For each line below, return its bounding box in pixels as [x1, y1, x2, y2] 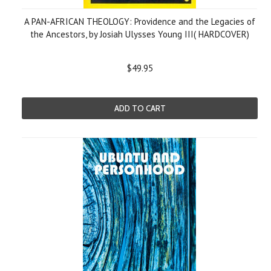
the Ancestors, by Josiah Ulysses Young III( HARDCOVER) [30, 28, 249, 40]
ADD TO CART [114, 103, 166, 113]
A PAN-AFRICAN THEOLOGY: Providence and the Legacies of [24, 16, 255, 27]
